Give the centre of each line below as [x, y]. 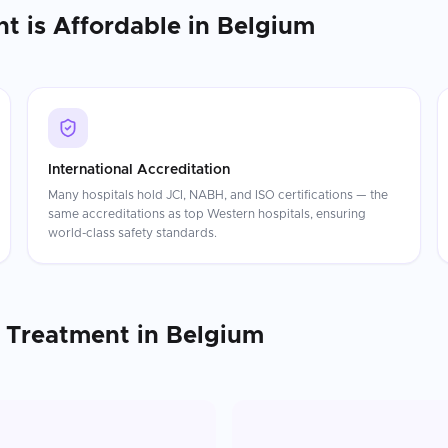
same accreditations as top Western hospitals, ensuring [206, 214]
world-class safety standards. [132, 233]
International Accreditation [138, 170]
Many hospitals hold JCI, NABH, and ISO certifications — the [217, 195]
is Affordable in [118, 27]
